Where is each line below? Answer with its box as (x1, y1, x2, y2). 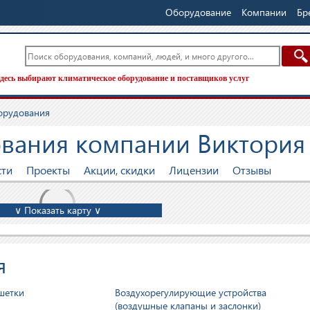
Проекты (26, 163, 70, 177)
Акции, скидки (84, 163, 155, 177)
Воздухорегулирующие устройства (115, 286, 267, 299)
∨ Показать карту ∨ (15, 203, 102, 217)
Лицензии (169, 163, 219, 177)
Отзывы (232, 163, 271, 177)
